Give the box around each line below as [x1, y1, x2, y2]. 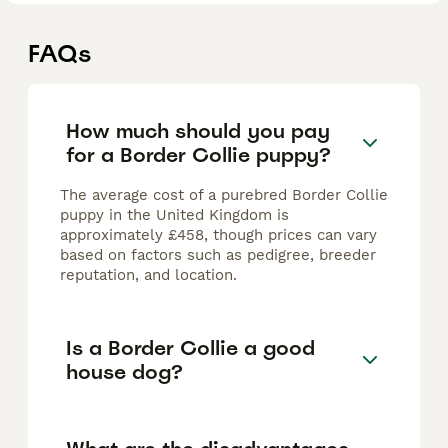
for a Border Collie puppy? [66, 141, 331, 168]
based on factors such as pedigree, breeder [60, 246, 376, 265]
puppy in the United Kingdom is [60, 206, 289, 225]
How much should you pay [66, 117, 330, 144]
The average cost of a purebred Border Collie [60, 186, 388, 205]
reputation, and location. [60, 266, 237, 285]
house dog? [66, 358, 183, 385]
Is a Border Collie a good [66, 334, 315, 361]
